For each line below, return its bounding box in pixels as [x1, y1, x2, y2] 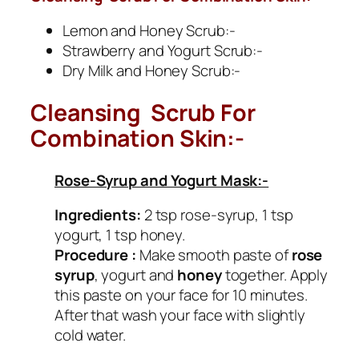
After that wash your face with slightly [54, 305, 306, 326]
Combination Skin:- [30, 123, 245, 155]
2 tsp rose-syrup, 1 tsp [143, 204, 293, 226]
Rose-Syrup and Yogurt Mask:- [54, 169, 269, 191]
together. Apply [221, 264, 329, 286]
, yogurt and [94, 264, 178, 286]
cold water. [54, 325, 126, 346]
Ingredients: [54, 204, 144, 226]
